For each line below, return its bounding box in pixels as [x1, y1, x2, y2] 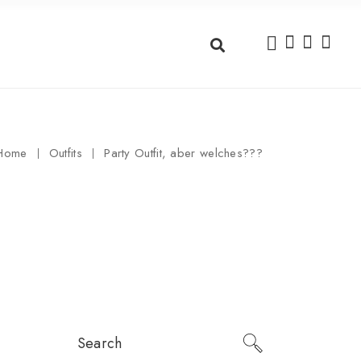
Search [77, 318, 116, 337]
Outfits [48, 143, 82, 162]
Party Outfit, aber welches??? [104, 143, 263, 162]
